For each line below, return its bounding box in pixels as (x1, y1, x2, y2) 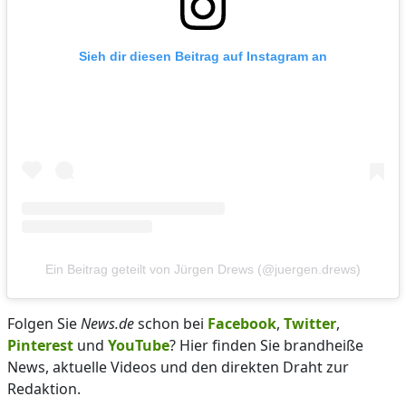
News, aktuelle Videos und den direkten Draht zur (7, 356, 349, 377)
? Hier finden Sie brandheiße (169, 334, 363, 355)
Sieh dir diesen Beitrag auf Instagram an (79, 49, 327, 63)
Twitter (284, 313, 336, 333)
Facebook (208, 313, 276, 333)
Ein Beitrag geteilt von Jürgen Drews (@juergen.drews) (45, 261, 361, 276)
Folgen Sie (7, 313, 81, 333)
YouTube (108, 334, 169, 355)
